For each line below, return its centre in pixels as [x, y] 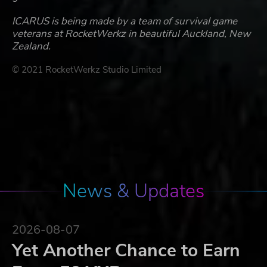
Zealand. [31, 46]
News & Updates [133, 191]
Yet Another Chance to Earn [126, 251]
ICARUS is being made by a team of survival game [125, 21]
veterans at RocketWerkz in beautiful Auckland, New [131, 34]
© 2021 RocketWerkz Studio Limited [87, 70]
